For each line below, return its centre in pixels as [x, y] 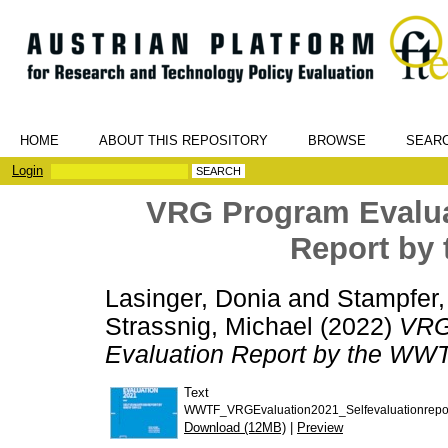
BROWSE [337, 140]
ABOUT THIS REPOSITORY [183, 140]
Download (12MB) [235, 427]
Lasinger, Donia [193, 298]
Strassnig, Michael [209, 326]
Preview [320, 427]
